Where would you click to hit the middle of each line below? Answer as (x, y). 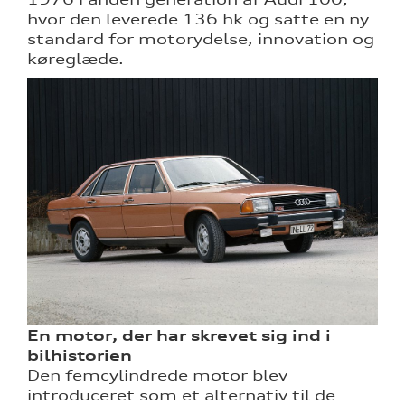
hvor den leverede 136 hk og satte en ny (198, 19)
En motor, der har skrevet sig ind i (179, 335)
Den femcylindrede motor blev (157, 375)
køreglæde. (75, 58)
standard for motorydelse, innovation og (201, 38)
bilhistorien (80, 355)
